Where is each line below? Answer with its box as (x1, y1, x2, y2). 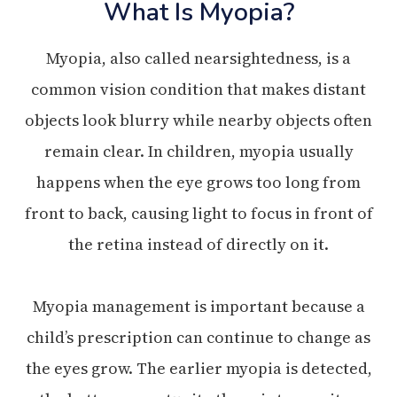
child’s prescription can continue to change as (27, 325, 370, 348)
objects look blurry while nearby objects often (25, 108, 372, 131)
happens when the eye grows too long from (36, 170, 361, 193)
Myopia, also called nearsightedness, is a (46, 46, 351, 69)
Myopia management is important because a (32, 294, 365, 317)
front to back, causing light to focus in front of (24, 201, 373, 224)
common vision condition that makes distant (31, 77, 366, 100)
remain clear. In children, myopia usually (43, 139, 354, 162)
